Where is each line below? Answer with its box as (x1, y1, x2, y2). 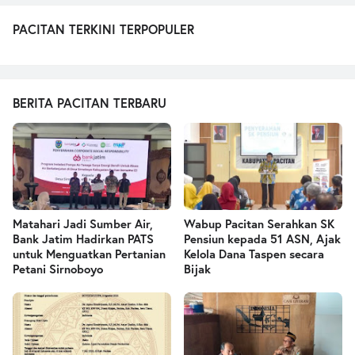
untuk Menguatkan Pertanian (13, 246, 166, 262)
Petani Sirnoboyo (13, 261, 103, 277)
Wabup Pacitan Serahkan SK (184, 216, 334, 232)
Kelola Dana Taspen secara (184, 246, 324, 262)
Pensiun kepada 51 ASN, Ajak (184, 231, 341, 247)
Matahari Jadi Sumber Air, (13, 216, 153, 232)
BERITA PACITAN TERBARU (13, 94, 166, 112)
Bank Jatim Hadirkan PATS (13, 231, 154, 247)
